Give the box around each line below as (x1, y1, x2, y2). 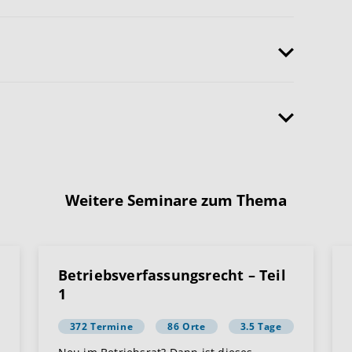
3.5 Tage (240, 320, 282, 334)
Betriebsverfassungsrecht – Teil (57, 266, 286, 285)
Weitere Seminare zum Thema (65, 189, 287, 211)
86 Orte (167, 320, 206, 334)
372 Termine (69, 320, 134, 334)
